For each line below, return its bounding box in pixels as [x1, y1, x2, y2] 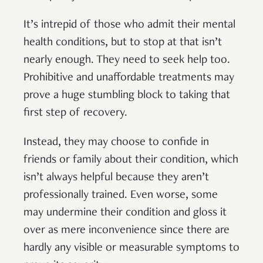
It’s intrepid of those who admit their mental [23, 19, 235, 31]
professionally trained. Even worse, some [23, 189, 218, 201]
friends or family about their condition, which [23, 154, 238, 166]
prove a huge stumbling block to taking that [23, 89, 230, 102]
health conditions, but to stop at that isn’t [23, 36, 222, 49]
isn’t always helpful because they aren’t [23, 171, 209, 184]
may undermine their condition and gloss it [23, 207, 227, 219]
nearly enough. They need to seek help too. [23, 54, 230, 66]
